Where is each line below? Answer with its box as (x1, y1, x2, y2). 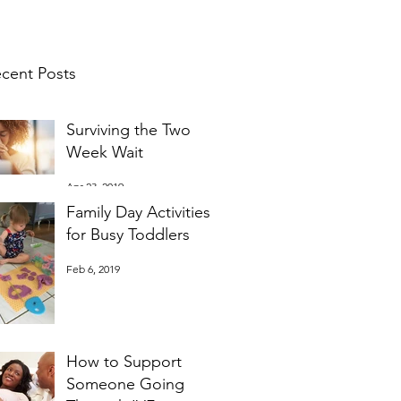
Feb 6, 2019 (66, 261, 120, 276)
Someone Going (66, 374, 184, 394)
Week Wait (66, 142, 143, 162)
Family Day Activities (66, 202, 210, 222)
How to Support (66, 352, 182, 371)
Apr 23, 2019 (66, 179, 124, 193)
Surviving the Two (66, 120, 191, 140)
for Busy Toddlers (66, 225, 190, 244)
